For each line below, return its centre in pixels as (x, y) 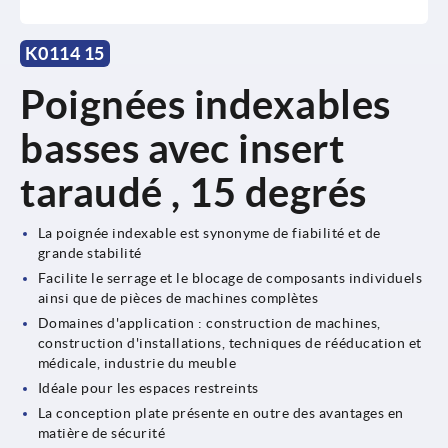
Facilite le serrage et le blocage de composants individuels (230, 277)
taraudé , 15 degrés (193, 192)
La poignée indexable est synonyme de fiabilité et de (209, 232)
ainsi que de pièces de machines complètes (178, 297)
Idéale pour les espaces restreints (148, 387)
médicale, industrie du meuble (137, 362)
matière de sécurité (101, 432)
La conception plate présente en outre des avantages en (220, 412)
